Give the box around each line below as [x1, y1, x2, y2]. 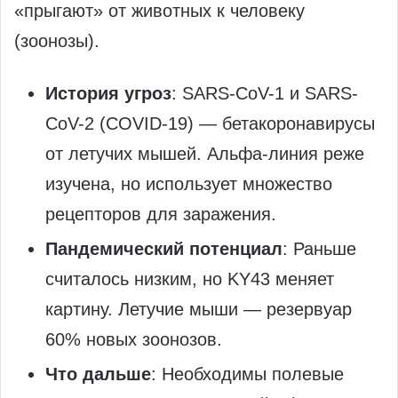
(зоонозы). [14, 30, 99, 51]
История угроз [45, 83, 171, 103]
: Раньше [283, 238, 356, 259]
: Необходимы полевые [151, 363, 344, 384]
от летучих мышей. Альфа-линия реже [45, 143, 364, 163]
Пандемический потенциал [45, 238, 283, 259]
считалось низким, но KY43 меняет [45, 268, 334, 289]
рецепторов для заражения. [45, 203, 276, 224]
